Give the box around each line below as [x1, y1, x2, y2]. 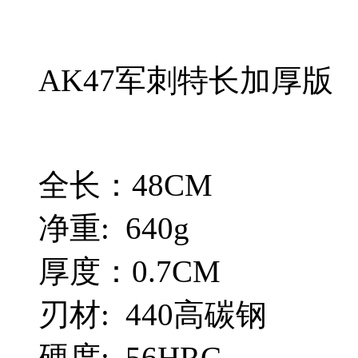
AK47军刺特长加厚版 [38, 63, 333, 98]
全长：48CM [38, 168, 213, 203]
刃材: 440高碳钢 [38, 297, 267, 332]
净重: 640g [38, 211, 189, 246]
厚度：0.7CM [38, 254, 221, 289]
